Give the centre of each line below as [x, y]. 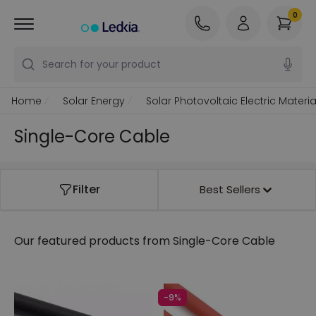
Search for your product [102, 64]
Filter [86, 189]
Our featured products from [92, 241]
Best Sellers [230, 189]
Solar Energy [94, 101]
